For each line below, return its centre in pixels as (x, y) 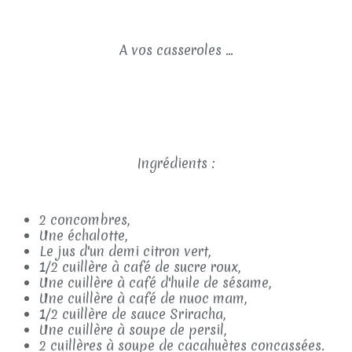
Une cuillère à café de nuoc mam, (143, 298)
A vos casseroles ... (176, 50)
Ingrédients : (176, 163)
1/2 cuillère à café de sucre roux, (140, 267)
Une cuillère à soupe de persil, (133, 330)
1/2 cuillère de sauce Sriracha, (132, 314)
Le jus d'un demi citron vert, (125, 251)
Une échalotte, (83, 235)
